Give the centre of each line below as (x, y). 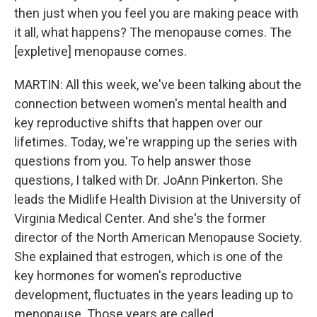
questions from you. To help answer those (133, 161)
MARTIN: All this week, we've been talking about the (158, 85)
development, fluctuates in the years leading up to (154, 295)
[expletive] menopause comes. (100, 51)
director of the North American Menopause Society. (158, 237)
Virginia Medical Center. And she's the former (140, 218)
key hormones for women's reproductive (128, 276)
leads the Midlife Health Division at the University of (158, 199)
